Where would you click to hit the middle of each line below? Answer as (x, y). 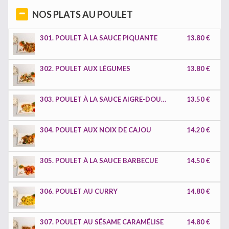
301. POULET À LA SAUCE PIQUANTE (99, 38)
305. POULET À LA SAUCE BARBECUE (99, 161)
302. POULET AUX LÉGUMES (85, 68)
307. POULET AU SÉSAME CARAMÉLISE (102, 222)
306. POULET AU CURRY (79, 191)
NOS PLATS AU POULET (83, 14)
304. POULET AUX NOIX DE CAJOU (96, 130)
